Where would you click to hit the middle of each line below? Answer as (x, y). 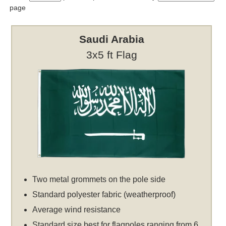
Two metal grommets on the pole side (99, 180)
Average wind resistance (77, 210)
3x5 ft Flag (111, 55)
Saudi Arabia (111, 39)
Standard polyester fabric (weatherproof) (104, 195)
